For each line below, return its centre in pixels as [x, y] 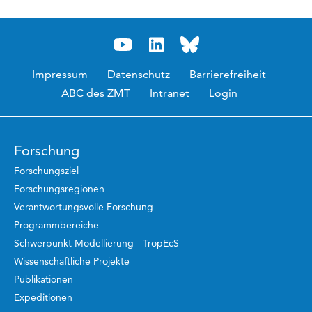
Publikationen [44, 280]
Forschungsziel [46, 171]
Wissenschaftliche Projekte [72, 262]
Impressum [60, 75]
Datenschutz [139, 75]
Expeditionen [43, 298]
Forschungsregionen [59, 189]
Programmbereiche [56, 225]
